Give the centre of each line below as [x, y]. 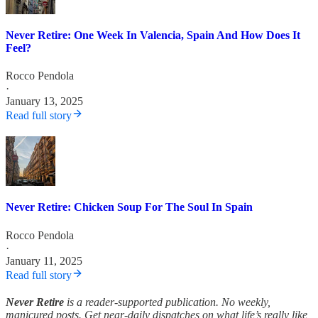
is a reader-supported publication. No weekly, [167, 302]
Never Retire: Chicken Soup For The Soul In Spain [129, 207]
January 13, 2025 [44, 102]
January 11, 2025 [44, 261]
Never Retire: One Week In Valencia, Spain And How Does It [153, 35]
